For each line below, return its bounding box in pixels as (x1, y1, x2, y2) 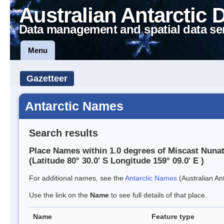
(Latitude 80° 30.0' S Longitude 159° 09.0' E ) (29, 156, 204, 166)
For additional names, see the (29, 174, 125, 182)
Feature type (151, 212, 194, 221)
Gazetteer (26, 73, 67, 83)
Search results (29, 127, 98, 138)
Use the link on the (29, 191, 90, 199)
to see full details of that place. (109, 191, 207, 199)
